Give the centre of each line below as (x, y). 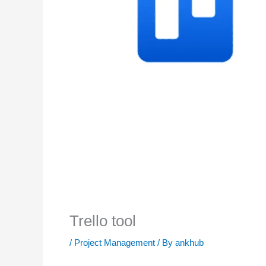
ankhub (189, 242)
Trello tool (103, 221)
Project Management (115, 242)
